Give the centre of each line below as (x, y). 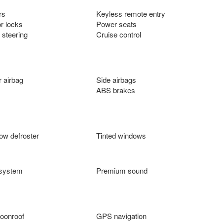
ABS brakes (115, 90)
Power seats (116, 24)
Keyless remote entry (130, 13)
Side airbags (116, 79)
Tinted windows (121, 135)
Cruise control (118, 34)
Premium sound (122, 170)
